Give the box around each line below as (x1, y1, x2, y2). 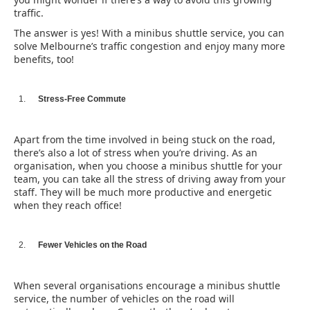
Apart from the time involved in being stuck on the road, (14, 133, 275, 146)
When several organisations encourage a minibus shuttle (14, 279, 280, 292)
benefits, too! (14, 53, 74, 66)
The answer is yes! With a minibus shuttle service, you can (14, 26, 284, 39)
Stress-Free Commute (38, 94, 126, 104)
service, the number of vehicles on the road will (14, 292, 235, 305)
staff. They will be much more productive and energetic (14, 185, 272, 199)
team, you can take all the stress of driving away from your (14, 172, 286, 185)
